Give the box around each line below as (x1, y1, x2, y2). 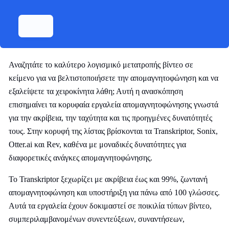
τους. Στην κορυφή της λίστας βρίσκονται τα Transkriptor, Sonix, (9, 127, 218, 135)
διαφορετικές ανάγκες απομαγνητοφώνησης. (9, 153, 152, 162)
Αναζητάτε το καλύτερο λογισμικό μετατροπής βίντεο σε (9, 60, 193, 69)
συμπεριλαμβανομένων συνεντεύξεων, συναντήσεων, (9, 215, 185, 223)
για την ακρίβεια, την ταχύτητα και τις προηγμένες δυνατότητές (9, 113, 212, 122)
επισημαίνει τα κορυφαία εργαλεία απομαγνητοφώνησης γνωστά (9, 100, 218, 109)
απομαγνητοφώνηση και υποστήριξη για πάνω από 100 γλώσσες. (9, 188, 220, 197)
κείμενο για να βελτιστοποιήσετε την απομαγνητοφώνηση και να (9, 74, 218, 82)
